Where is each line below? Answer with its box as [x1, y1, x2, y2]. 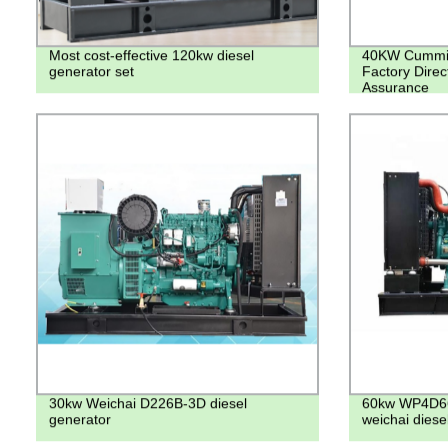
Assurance [361, 78, 429, 95]
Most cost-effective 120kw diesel [48, 46, 254, 63]
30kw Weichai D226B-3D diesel [48, 395, 247, 412]
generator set [48, 62, 134, 79]
